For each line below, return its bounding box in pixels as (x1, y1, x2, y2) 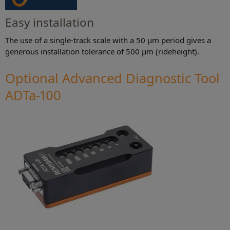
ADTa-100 (5, 86, 61, 104)
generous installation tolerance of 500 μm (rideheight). (5, 46, 199, 56)
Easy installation (5, 14, 94, 30)
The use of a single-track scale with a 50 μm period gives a (5, 34, 211, 45)
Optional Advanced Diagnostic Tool (5, 69, 220, 87)
